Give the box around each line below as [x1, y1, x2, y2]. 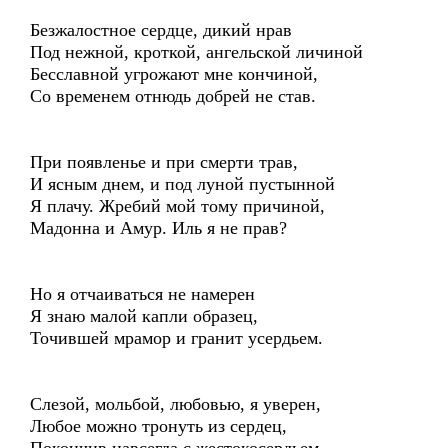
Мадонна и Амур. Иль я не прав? [30, 218, 287, 238]
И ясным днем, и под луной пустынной [30, 174, 335, 194]
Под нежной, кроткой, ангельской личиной [30, 42, 363, 62]
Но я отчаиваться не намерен [30, 284, 255, 304]
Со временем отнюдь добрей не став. [30, 86, 316, 106]
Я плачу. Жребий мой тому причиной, [30, 196, 325, 216]
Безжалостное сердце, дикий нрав [30, 20, 292, 40]
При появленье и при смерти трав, [30, 152, 298, 172]
